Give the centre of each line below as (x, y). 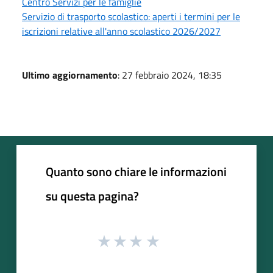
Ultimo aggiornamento (70, 75)
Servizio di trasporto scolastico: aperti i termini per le (131, 16)
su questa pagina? (92, 196)
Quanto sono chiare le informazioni (136, 171)
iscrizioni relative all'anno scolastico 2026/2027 (121, 31)
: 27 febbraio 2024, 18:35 (170, 75)
